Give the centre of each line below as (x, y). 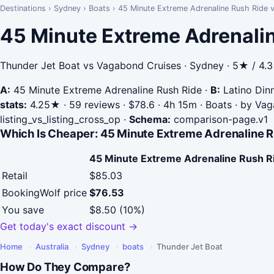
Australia (52, 247)
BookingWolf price (44, 193)
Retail (15, 176)
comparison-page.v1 (219, 119)
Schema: (150, 119)
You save (23, 210)
